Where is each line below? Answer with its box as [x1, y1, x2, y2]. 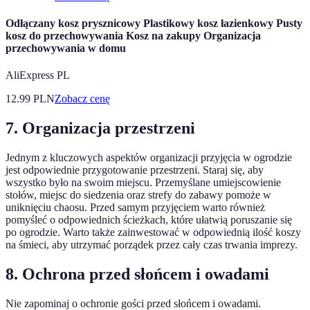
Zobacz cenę [55, 93, 110, 105]
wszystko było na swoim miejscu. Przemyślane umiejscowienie [6, 176, 281, 189]
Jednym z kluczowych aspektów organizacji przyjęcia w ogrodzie [6, 152, 292, 164]
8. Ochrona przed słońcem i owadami [6, 265, 269, 284]
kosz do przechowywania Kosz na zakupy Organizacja [6, 30, 261, 42]
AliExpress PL [6, 69, 70, 82]
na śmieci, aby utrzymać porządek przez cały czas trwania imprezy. [6, 239, 298, 251]
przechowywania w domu [6, 42, 126, 55]
